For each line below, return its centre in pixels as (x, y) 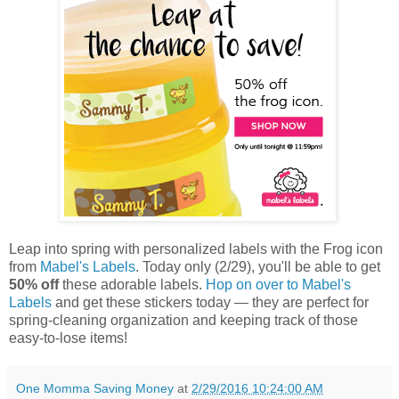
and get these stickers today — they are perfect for (210, 303)
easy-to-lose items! (68, 338)
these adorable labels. (132, 285)
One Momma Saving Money (95, 389)
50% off (34, 285)
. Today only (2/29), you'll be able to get (258, 267)
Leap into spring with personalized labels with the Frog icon (196, 249)
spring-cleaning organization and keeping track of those (183, 321)
